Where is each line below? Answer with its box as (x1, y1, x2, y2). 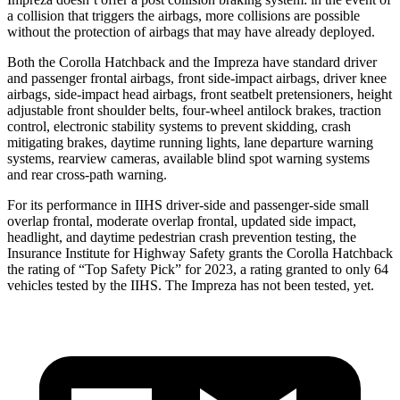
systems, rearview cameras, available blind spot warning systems (7, 150, 370, 166)
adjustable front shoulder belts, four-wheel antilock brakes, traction (7, 102, 381, 118)
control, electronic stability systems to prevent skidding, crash (7, 118, 351, 134)
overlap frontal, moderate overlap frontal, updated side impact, (7, 212, 356, 229)
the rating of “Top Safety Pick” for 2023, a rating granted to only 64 (7, 261, 388, 277)
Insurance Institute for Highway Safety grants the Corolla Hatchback (7, 245, 393, 261)
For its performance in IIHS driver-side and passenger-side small (7, 196, 369, 212)
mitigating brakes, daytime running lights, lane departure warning (7, 134, 373, 150)
